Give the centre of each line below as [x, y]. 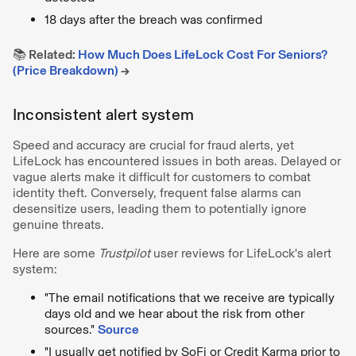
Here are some [56, 253]
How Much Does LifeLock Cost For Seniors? [203, 54]
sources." [71, 329]
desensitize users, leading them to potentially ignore [160, 209]
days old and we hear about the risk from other [174, 313]
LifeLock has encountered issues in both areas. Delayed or [177, 161]
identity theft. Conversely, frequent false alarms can [157, 193]
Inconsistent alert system [103, 114]
